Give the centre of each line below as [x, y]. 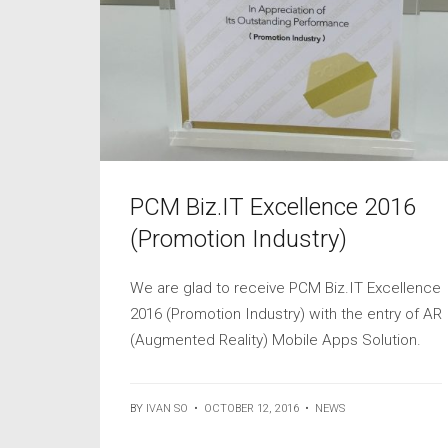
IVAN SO [167, 409]
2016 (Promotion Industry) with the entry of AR [286, 314]
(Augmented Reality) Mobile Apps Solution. [276, 340]
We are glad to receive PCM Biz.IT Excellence [286, 288]
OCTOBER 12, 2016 [252, 409]
